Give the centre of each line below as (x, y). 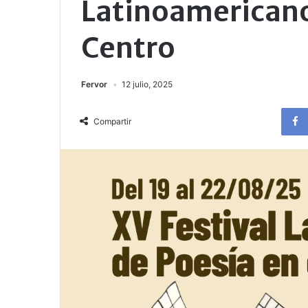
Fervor (94, 84)
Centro (128, 48)
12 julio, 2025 (147, 84)
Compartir (112, 121)
